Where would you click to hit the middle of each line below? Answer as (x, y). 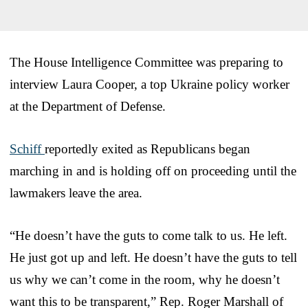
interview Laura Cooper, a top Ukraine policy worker (150, 84)
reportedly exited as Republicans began (147, 148)
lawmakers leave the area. (76, 192)
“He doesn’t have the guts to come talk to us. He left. (148, 235)
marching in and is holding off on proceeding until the (153, 170)
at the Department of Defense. (88, 106)
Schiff (27, 148)
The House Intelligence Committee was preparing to (146, 62)
